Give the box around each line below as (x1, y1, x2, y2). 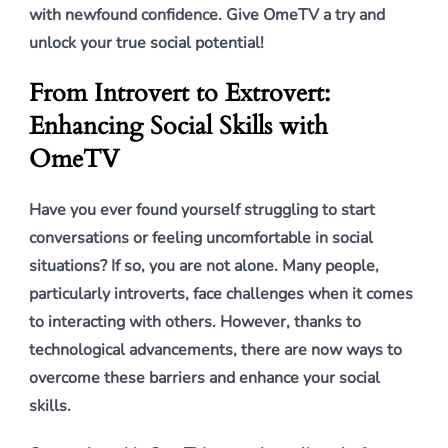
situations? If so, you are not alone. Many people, (29, 255, 379, 277)
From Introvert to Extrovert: (29, 76, 330, 110)
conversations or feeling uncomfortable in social (29, 227, 373, 249)
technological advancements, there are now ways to (29, 339, 402, 361)
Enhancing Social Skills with (29, 109, 328, 143)
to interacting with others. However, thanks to (29, 311, 361, 333)
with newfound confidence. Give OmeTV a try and (29, 4, 385, 26)
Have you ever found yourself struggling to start (29, 199, 375, 221)
